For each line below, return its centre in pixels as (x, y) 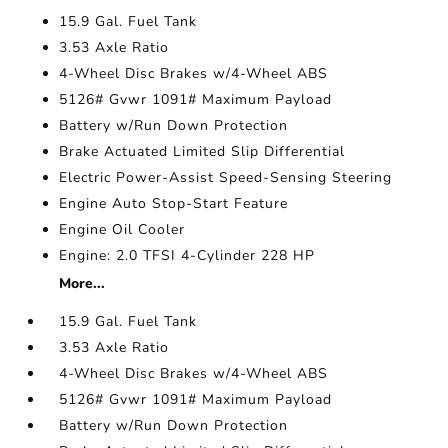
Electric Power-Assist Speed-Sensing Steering (226, 178)
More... (82, 284)
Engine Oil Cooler (122, 230)
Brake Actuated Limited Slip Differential (202, 152)
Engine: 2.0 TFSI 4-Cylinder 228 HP (187, 256)
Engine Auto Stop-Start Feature (174, 204)
